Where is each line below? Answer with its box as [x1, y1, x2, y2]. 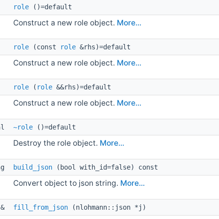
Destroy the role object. [13, 138, 100, 148]
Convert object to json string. [13, 178, 121, 188]
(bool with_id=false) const [52, 163, 158, 171]
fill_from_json [13, 203, 68, 211]
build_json [13, 163, 53, 171]
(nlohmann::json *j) [68, 203, 147, 211]
